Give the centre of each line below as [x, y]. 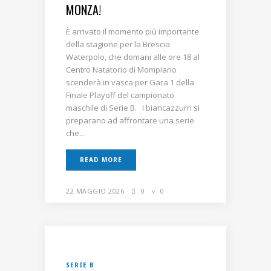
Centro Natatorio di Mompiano [121, 69]
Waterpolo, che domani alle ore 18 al [133, 57]
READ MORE [101, 159]
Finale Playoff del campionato [120, 95]
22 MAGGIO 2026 [95, 191]
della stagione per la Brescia [118, 44]
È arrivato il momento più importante [132, 31]
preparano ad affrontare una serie [130, 120]
